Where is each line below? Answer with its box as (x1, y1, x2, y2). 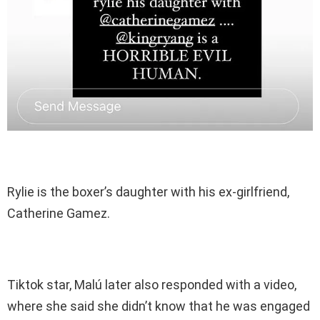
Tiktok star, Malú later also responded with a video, (7, 276, 296, 292)
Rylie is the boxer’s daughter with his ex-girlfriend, (7, 184, 289, 199)
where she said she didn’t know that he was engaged (7, 298, 310, 314)
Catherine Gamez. (7, 205, 110, 221)
